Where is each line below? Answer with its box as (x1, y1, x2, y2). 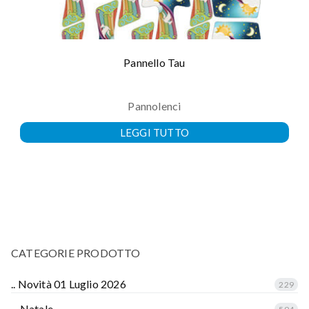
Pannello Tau (123, 55, 186, 69)
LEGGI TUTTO (119, 126, 190, 139)
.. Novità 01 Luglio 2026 (11, 277, 126, 291)
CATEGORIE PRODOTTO (11, 246, 141, 260)
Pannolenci (128, 99, 181, 112)
